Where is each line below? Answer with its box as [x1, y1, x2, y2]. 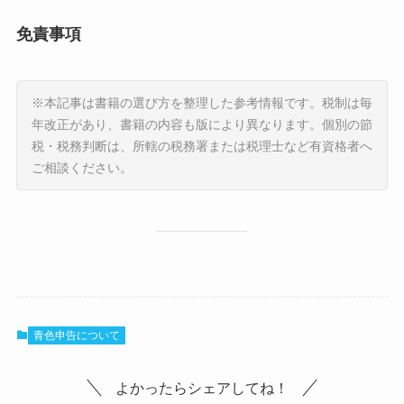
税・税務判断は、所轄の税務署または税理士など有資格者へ [31, 139, 372, 154]
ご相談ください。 [31, 161, 133, 176]
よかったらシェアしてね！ [115, 380, 289, 397]
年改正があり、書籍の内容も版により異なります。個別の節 [31, 117, 372, 133]
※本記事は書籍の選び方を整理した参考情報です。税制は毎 [31, 96, 372, 111]
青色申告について [32, 329, 120, 343]
